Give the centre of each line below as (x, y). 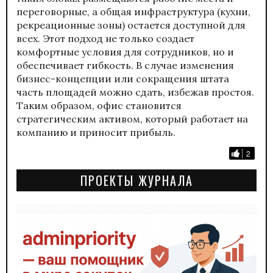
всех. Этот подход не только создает (105, 38)
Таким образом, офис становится (99, 105)
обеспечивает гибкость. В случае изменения (125, 65)
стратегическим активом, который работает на (132, 119)
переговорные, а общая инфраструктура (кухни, (133, 11)
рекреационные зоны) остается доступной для (131, 25)
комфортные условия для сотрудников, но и (125, 51)
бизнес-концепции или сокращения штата (123, 78)
